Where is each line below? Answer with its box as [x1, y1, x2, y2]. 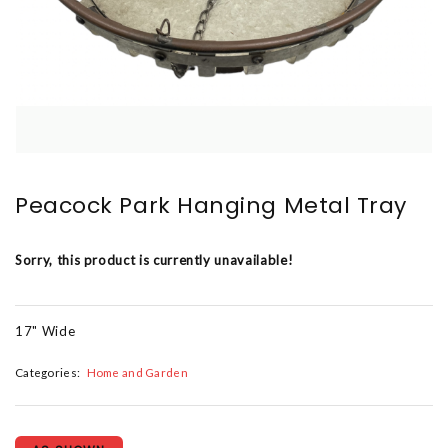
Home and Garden [86, 365, 188, 380]
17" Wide [15, 323, 76, 339]
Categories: [15, 365, 81, 380]
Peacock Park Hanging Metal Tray [15, 190, 408, 221]
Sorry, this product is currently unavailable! [15, 252, 294, 268]
